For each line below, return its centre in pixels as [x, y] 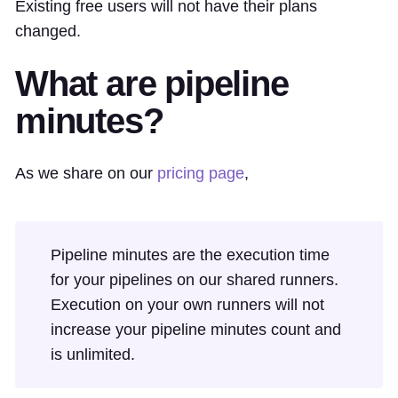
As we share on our [86, 173]
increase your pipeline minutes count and [196, 329]
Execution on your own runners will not [187, 304]
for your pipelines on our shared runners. [195, 279]
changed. [48, 31]
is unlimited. [93, 354]
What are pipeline [152, 83]
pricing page [201, 173]
